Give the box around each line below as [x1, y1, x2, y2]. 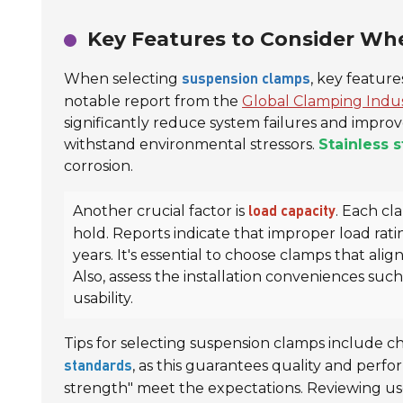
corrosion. [64, 157, 133, 175]
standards [64, 359, 132, 374]
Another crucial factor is [73, 201, 248, 219]
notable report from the [64, 92, 242, 110]
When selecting [64, 69, 182, 87]
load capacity [248, 204, 336, 219]
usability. [73, 289, 133, 307]
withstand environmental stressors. [64, 135, 318, 153]
